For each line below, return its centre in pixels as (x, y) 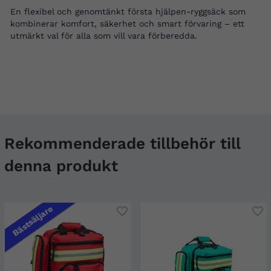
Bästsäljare (32, 221)
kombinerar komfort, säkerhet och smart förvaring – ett (127, 24)
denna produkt (61, 166)
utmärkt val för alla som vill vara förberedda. (104, 36)
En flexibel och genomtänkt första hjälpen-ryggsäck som (128, 12)
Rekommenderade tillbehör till (122, 144)
